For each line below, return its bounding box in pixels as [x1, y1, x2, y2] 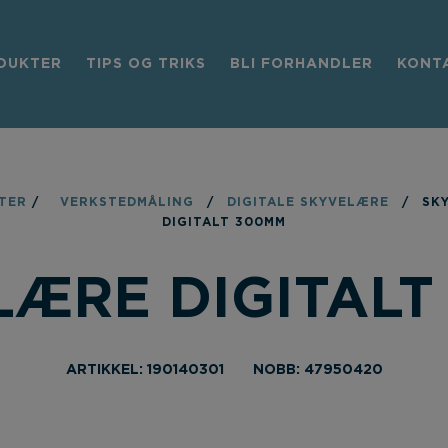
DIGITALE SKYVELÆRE [226, 196, 389, 208]
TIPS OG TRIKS [86, 57, 206, 71]
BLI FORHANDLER [230, 57, 373, 71]
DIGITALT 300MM [162, 216, 286, 228]
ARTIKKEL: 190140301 [65, 363, 224, 377]
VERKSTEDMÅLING [59, 196, 194, 208]
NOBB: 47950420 [252, 363, 383, 377]
